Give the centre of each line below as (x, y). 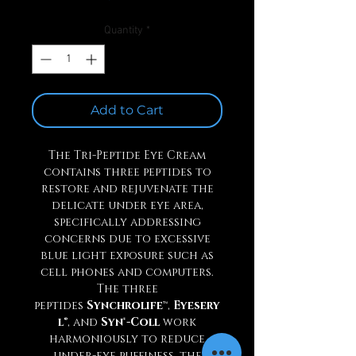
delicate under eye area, (127, 205)
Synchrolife (125, 306)
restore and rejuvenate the (127, 189)
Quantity (124, 31)
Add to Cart (127, 110)
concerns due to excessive (127, 239)
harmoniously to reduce (127, 339)
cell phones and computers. (127, 272)
